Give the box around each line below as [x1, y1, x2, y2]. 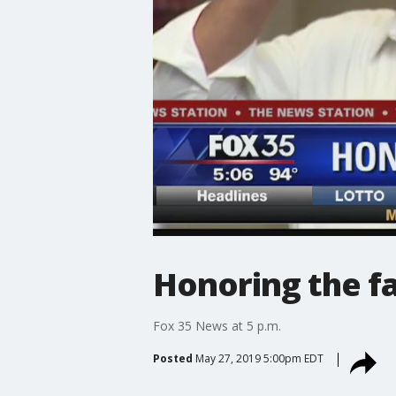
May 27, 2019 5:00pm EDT [194, 350, 324, 366]
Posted [152, 350, 193, 366]
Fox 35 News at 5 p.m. [152, 316, 281, 334]
